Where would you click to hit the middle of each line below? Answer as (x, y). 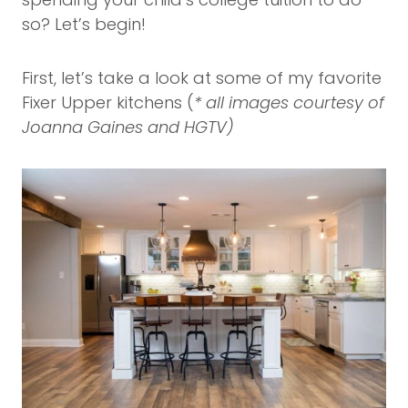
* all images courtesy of (289, 102)
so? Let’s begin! (84, 24)
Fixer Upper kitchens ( (108, 102)
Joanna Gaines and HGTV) (128, 127)
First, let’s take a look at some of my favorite (202, 77)
